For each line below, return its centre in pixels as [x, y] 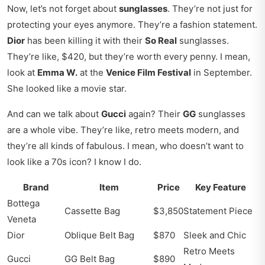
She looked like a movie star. [67, 89]
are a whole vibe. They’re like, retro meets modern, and [123, 130]
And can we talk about [54, 114]
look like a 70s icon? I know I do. [74, 162]
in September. [222, 73]
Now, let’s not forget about [63, 9]
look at [22, 73]
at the [92, 73]
